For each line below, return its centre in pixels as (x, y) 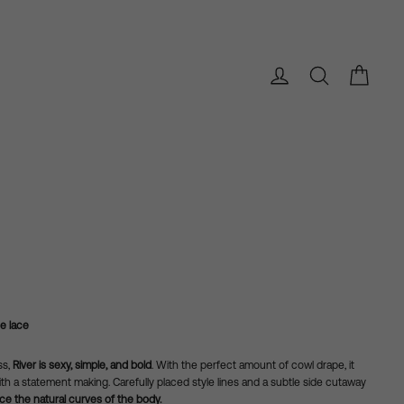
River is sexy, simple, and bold (82, 365)
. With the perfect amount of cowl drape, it (253, 365)
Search (350, 71)
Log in (308, 71)
